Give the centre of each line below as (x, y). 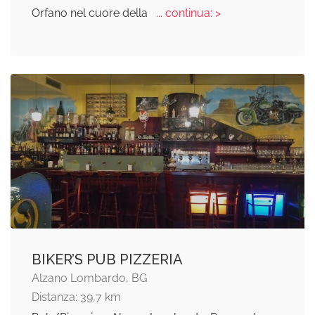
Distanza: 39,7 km (76, 297)
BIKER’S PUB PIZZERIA (107, 259)
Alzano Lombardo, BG (89, 278)
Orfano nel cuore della (91, 13)
